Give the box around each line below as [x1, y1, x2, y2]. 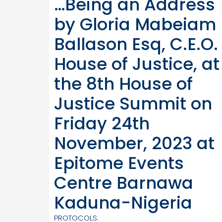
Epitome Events [54, 151, 184, 175]
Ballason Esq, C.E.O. [54, 32, 218, 56]
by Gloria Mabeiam [54, 12, 216, 37]
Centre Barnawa [54, 171, 193, 195]
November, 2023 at [54, 131, 215, 156]
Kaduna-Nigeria [54, 191, 192, 215]
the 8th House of [54, 72, 193, 96]
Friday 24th [54, 111, 150, 136]
